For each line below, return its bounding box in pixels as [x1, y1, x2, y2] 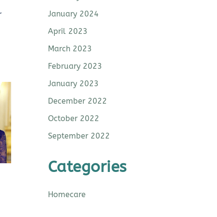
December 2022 [47, 96, 107, 106]
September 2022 [47, 131, 110, 140]
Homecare [47, 189, 86, 199]
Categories [47, 157, 127, 176]
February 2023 [47, 61, 102, 71]
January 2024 [47, 9, 99, 18]
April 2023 [47, 26, 88, 36]
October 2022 [47, 113, 99, 123]
